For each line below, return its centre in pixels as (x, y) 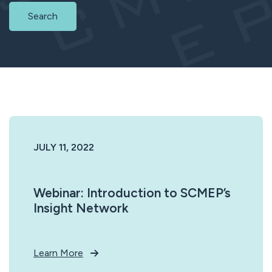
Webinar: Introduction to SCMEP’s (132, 192)
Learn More (58, 253)
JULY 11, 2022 (64, 147)
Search (43, 16)
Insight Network (81, 208)
